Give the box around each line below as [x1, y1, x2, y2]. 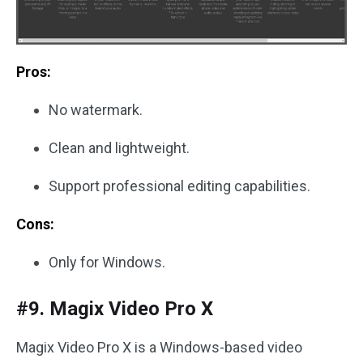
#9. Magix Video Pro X [16, 297, 213, 321]
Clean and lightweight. [49, 139, 190, 157]
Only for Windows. [49, 254, 165, 271]
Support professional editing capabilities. [49, 177, 310, 195]
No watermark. [49, 101, 143, 119]
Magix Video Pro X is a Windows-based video [16, 339, 302, 357]
